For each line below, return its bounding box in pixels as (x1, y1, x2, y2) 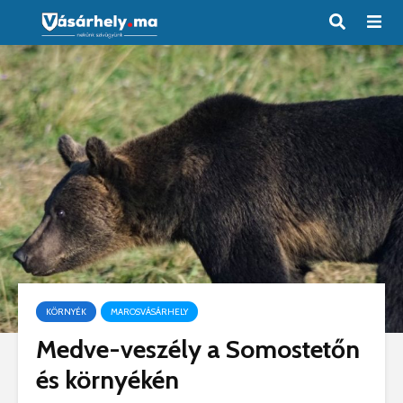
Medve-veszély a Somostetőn (36, 334, 360, 364)
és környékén (36, 364, 179, 395)
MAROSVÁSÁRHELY (111, 306, 188, 318)
